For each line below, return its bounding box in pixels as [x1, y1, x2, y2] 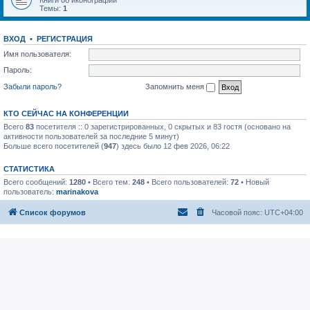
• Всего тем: [86, 177, 132, 186]
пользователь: [3, 187, 56, 196]
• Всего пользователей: [145, 177, 230, 186]
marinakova [56, 187, 98, 196]
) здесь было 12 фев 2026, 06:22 [116, 141, 230, 150]
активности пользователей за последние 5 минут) [3, 131, 179, 140]
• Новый [239, 177, 269, 186]
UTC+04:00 [264, 208, 303, 217]
